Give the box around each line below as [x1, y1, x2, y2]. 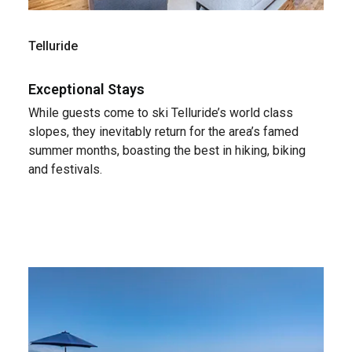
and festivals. [28, 161, 102, 177]
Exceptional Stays [28, 80, 145, 97]
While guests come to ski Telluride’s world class [28, 104, 293, 120]
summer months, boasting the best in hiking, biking [28, 142, 306, 158]
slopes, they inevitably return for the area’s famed [28, 123, 299, 139]
